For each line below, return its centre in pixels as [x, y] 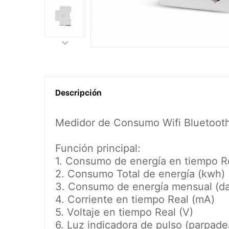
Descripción [78, 92]
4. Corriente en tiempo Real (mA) [135, 200]
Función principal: [98, 148]
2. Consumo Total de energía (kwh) [140, 174]
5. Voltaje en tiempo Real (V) [124, 212]
